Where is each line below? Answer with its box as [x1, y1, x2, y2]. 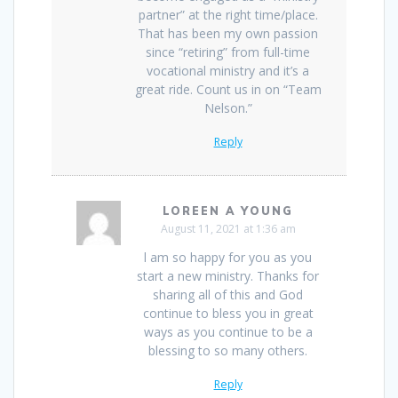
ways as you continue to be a [143, 322, 313, 340]
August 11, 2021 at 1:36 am [160, 220, 296, 236]
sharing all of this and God [153, 285, 303, 303]
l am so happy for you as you [144, 248, 312, 266]
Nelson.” [203, 99, 252, 116]
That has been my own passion [138, 24, 318, 42]
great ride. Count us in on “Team [134, 80, 322, 98]
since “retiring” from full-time [146, 43, 310, 60]
